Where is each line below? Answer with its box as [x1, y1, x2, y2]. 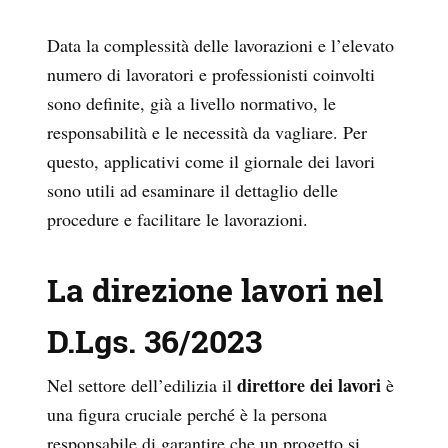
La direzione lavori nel [47, 268, 383, 312]
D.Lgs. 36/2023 [47, 319, 262, 363]
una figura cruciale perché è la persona [47, 402, 327, 427]
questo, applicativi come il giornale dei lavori [47, 149, 375, 174]
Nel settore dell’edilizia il [47, 373, 237, 398]
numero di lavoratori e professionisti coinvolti [47, 62, 375, 87]
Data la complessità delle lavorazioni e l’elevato [47, 33, 394, 58]
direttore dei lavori [237, 372, 381, 399]
